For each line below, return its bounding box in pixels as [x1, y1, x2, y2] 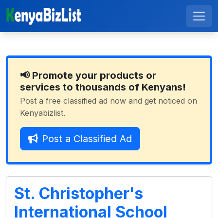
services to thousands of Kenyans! [20, 81, 186, 93]
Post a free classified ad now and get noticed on [20, 96, 197, 106]
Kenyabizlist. [20, 108, 65, 118]
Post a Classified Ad [42, 133, 132, 145]
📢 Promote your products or [20, 70, 156, 81]
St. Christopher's [14, 184, 143, 203]
